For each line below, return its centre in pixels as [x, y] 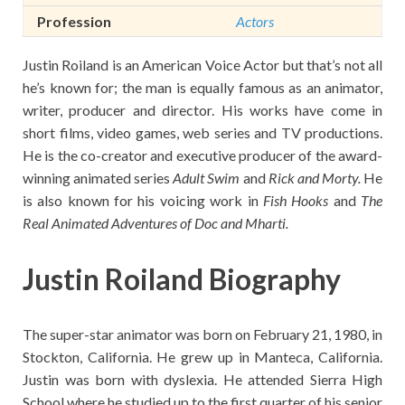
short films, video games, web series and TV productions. [202, 132]
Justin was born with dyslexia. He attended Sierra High [202, 380]
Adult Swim [207, 177]
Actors [255, 21]
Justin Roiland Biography [182, 278]
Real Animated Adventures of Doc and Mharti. [157, 222]
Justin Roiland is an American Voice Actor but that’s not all [202, 64]
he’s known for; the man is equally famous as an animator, [202, 87]
